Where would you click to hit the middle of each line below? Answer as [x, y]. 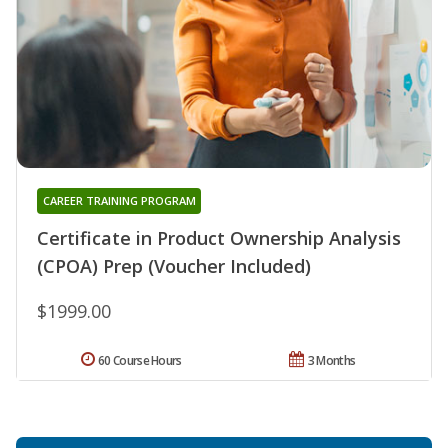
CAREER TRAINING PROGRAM [119, 201]
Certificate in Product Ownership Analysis [219, 238]
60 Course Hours [140, 361]
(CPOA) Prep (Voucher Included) [174, 266]
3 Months [331, 361]
